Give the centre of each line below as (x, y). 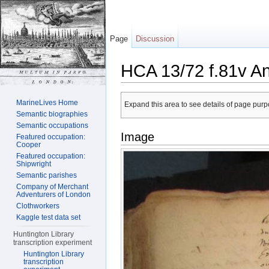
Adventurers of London (54, 195)
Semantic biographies (52, 114)
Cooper (29, 145)
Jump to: (137, 87)
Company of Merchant (53, 187)
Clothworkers (38, 206)
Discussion (155, 39)
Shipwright (34, 164)
